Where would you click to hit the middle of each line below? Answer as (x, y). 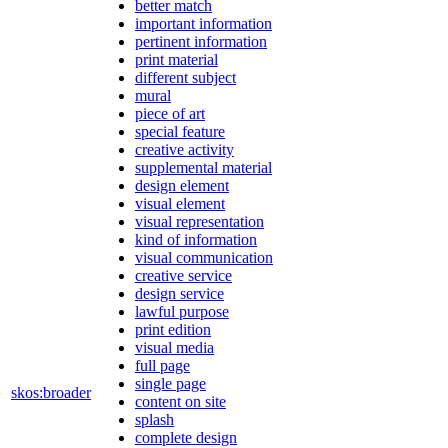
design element (182, 185)
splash (154, 419)
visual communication (204, 257)
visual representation (199, 221)
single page (170, 383)
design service (179, 293)
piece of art (170, 113)
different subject (185, 77)
